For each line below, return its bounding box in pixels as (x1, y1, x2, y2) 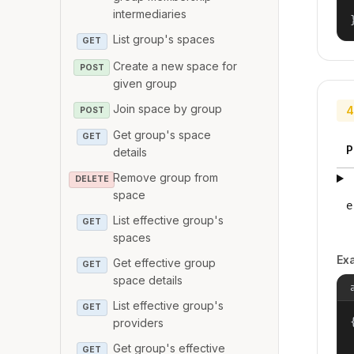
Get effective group (113, 256, 217, 270)
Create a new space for (113, 58, 238, 73)
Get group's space (113, 128, 212, 142)
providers (113, 316, 164, 330)
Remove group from (113, 171, 219, 185)
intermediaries (113, 7, 187, 21)
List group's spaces (113, 32, 216, 47)
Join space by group (113, 101, 223, 115)
